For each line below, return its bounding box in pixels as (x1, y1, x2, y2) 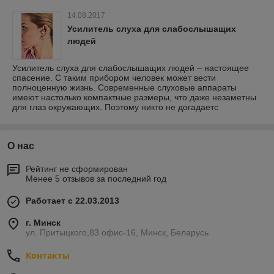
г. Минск (26, 218, 61, 228)
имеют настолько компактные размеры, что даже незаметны (12, 92, 256, 102)
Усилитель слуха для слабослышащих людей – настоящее (12, 63, 249, 73)
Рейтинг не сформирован (26, 164, 128, 174)
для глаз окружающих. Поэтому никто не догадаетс (12, 102, 218, 112)
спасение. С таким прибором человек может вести (12, 73, 216, 83)
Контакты (26, 250, 70, 261)
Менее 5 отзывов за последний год (26, 174, 166, 183)
